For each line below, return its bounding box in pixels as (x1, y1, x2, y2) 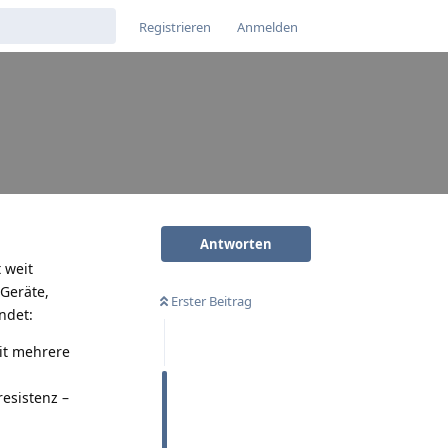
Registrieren (139, 17, 211, 36)
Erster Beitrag (171, 291, 252, 310)
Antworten (200, 234, 272, 253)
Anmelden (237, 17, 298, 36)
